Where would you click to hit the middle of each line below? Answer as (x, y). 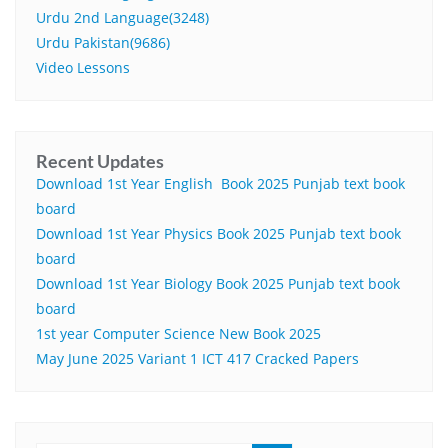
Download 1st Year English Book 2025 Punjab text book (220, 184)
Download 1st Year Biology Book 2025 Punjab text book (218, 284)
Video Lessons (83, 68)
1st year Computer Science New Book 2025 (178, 334)
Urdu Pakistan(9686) (103, 43)
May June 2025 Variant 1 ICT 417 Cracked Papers (197, 359)
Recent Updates (100, 161)
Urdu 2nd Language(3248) (122, 18)
